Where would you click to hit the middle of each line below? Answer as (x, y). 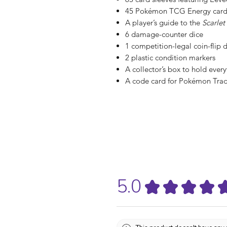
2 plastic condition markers (170, 58)
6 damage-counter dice (164, 34)
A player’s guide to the (164, 23)
